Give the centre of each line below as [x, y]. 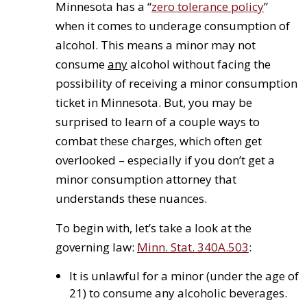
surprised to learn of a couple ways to [157, 122]
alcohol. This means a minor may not [155, 45]
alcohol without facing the [199, 64]
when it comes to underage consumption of [172, 26]
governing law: [96, 247]
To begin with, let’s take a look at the [153, 228]
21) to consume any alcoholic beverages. [178, 293]
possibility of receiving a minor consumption [176, 83]
